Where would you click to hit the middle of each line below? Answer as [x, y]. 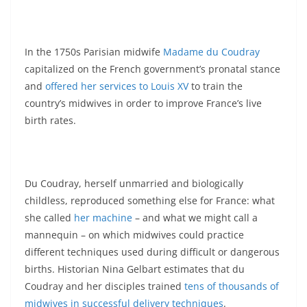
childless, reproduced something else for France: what [150, 201]
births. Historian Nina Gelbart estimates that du [135, 269]
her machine [103, 218]
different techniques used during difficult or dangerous [152, 252]
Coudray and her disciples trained [105, 286]
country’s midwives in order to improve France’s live [143, 103]
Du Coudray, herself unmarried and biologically [134, 184]
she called [49, 218]
